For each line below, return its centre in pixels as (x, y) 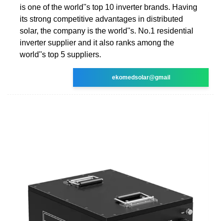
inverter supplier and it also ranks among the (97, 42)
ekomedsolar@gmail (141, 77)
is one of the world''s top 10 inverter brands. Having (109, 7)
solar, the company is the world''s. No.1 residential (107, 31)
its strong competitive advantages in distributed (101, 19)
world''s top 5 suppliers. (60, 54)
